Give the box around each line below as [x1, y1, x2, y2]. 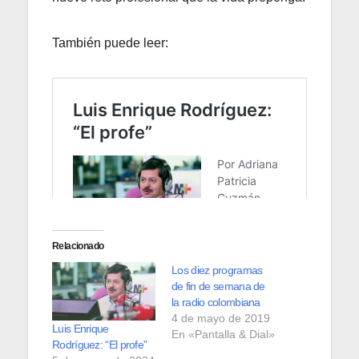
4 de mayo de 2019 [171, 311, 270, 325]
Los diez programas [171, 263, 263, 276]
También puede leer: [52, 35, 168, 50]
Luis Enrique [52, 322, 109, 336]
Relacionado [52, 240, 104, 252]
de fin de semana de [171, 279, 265, 292]
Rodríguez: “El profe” [52, 338, 147, 352]
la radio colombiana [171, 295, 260, 309]
